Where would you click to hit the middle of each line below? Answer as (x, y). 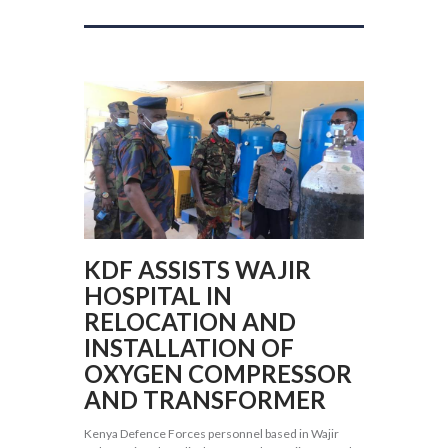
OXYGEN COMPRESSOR (218, 373)
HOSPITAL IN (158, 295)
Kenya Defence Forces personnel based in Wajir (211, 433)
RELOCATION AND (190, 321)
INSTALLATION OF (189, 347)
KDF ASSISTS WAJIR (197, 269)
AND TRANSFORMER (205, 399)
